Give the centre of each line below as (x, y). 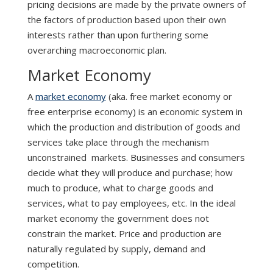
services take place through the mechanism (118, 142)
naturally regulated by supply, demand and (116, 249)
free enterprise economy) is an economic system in (135, 112)
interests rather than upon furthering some (118, 35)
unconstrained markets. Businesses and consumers (136, 158)
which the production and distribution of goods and (133, 127)
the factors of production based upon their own (126, 20)
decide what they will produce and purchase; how (130, 173)
